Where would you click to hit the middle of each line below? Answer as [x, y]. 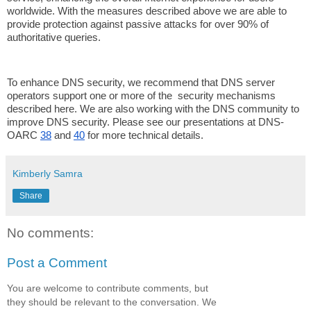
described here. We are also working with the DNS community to [153, 109]
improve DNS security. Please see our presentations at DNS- [145, 122]
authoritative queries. [54, 38]
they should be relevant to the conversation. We [112, 302]
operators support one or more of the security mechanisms [141, 95]
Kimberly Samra [48, 173]
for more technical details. [144, 135]
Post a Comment [57, 263]
